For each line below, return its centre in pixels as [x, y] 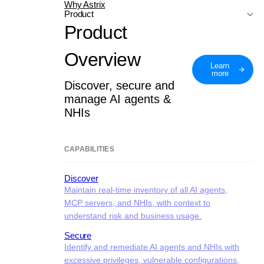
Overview [102, 60]
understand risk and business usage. [133, 216]
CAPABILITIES [89, 149]
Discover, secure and [119, 85]
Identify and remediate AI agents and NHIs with [152, 247]
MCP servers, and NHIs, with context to [137, 203]
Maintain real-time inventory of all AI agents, [146, 190]
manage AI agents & [118, 99]
